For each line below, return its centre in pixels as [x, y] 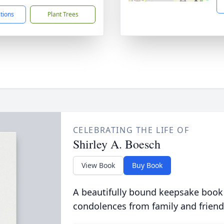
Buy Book [147, 165]
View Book [98, 165]
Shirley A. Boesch [116, 144]
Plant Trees [63, 14]
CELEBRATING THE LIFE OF [131, 130]
